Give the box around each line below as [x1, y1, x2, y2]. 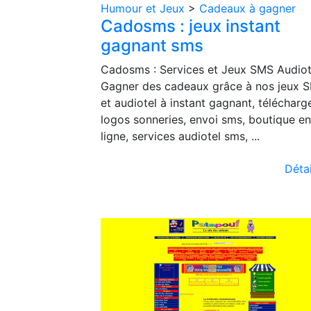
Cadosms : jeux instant [101, 16, 280, 36]
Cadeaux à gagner [199, 1, 296, 15]
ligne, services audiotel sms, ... [101, 129, 260, 143]
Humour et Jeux [101, 1, 188, 15]
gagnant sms [101, 35, 203, 56]
